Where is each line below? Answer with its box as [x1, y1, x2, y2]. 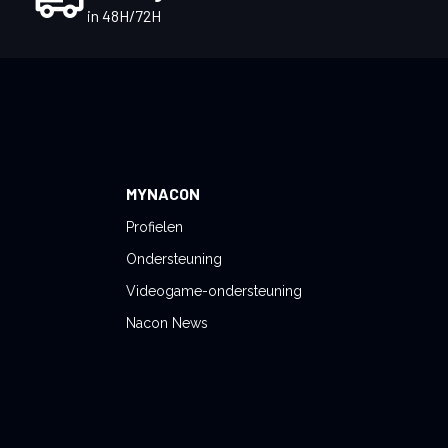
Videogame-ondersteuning [126, 283, 302, 299]
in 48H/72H [86, 6, 161, 26]
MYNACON [126, 184, 200, 203]
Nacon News [126, 315, 208, 331]
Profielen [126, 219, 183, 235]
